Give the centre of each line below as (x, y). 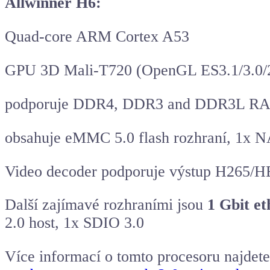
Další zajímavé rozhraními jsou (106, 205)
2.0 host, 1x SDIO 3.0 (74, 223)
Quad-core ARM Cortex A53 (97, 37)
